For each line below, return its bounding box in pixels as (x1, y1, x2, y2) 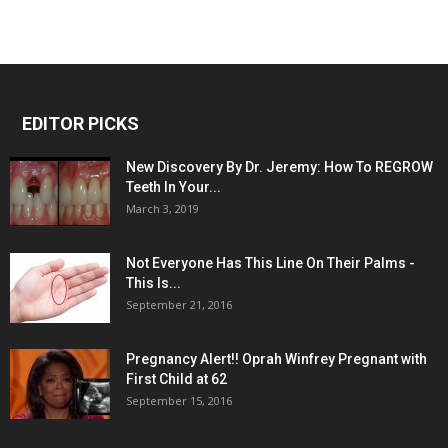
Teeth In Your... (126, 179, 221, 196)
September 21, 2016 (126, 297, 232, 313)
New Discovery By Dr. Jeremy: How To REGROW (126, 159, 433, 176)
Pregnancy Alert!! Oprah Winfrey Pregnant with (126, 351, 427, 368)
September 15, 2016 (126, 393, 232, 409)
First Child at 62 (126, 371, 227, 388)
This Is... (126, 275, 181, 292)
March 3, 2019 (126, 201, 199, 217)
